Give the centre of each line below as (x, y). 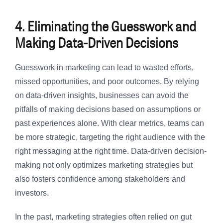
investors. (32, 193)
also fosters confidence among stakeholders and (100, 179)
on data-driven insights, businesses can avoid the (102, 96)
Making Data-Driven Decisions (97, 43)
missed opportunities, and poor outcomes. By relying (107, 82)
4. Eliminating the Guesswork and (106, 26)
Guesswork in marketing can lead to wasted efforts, (104, 68)
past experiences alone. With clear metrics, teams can (110, 123)
